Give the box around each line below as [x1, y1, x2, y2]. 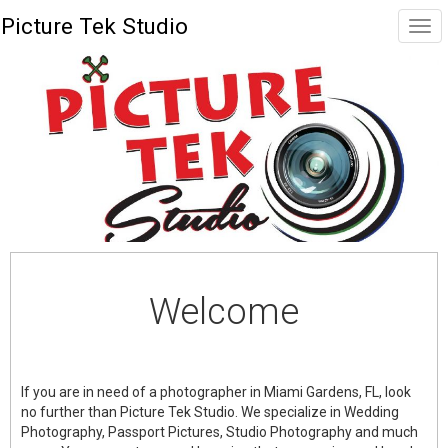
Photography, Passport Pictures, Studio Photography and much [21, 424, 418, 440]
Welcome [149, 291, 299, 333]
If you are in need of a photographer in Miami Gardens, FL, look [21, 384, 411, 400]
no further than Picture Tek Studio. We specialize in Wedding [21, 404, 399, 420]
